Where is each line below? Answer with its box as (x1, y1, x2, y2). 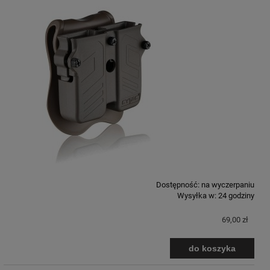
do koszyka (189, 243, 236, 254)
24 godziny (218, 191, 254, 201)
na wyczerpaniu (201, 180, 254, 190)
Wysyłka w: (177, 191, 216, 201)
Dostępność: (156, 180, 199, 190)
